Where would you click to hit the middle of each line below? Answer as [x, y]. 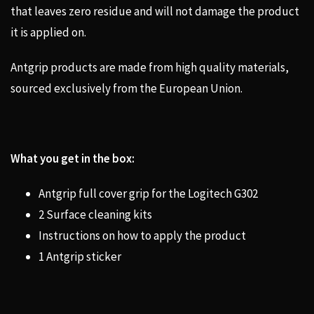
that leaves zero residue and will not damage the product [155, 12]
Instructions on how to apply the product [142, 236]
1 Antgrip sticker [80, 257]
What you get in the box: [73, 159]
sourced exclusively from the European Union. [127, 89]
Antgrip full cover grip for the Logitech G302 [148, 194]
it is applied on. [48, 33]
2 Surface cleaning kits [95, 215]
